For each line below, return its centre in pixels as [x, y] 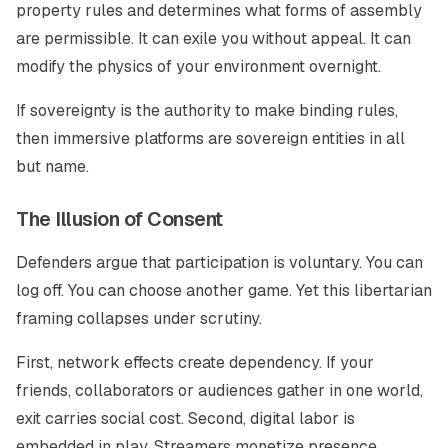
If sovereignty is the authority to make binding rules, [207, 110]
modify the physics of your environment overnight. [198, 66]
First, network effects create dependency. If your [195, 362]
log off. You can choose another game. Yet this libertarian [224, 290]
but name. [52, 166]
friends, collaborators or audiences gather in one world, [219, 390]
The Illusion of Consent [119, 219]
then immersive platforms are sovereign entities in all [210, 138]
